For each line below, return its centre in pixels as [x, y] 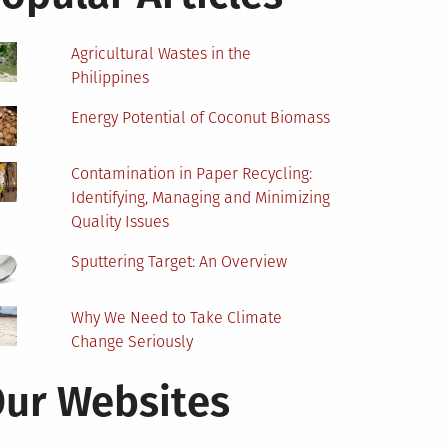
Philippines [110, 78]
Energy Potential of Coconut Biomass [201, 118]
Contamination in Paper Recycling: [192, 174]
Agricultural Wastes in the [161, 54]
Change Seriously [132, 342]
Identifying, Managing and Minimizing [201, 198]
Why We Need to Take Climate [177, 318]
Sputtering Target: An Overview [179, 262]
